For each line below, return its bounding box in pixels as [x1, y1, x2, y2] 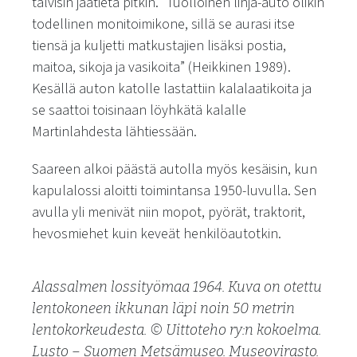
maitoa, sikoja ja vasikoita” [32, 57, 185, 77]
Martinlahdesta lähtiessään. [32, 121, 197, 142]
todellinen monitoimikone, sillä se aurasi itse [32, 14, 295, 34]
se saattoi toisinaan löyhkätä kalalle [32, 100, 246, 120]
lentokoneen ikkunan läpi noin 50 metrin [32, 299, 295, 317]
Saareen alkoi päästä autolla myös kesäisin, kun [32, 159, 317, 179]
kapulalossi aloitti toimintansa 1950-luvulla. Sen [32, 180, 316, 201]
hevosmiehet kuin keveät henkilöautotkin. [32, 223, 281, 244]
